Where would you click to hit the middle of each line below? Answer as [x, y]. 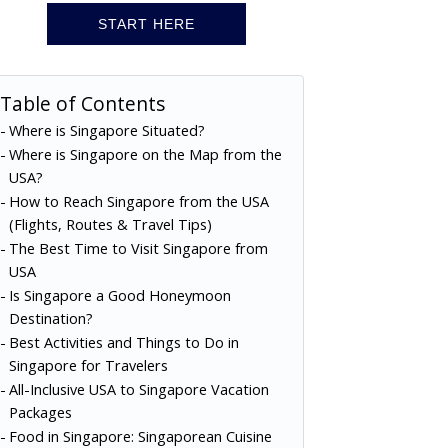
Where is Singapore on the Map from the [145, 154]
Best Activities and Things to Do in [123, 342]
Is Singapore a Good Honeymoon [119, 295]
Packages [40, 412]
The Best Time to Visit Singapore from [138, 248]
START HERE [146, 23]
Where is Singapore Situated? [106, 130]
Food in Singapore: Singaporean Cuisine [140, 436]
